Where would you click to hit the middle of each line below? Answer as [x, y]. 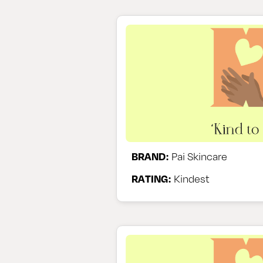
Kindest [190, 178]
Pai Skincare [198, 156]
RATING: [151, 178]
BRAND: [150, 156]
